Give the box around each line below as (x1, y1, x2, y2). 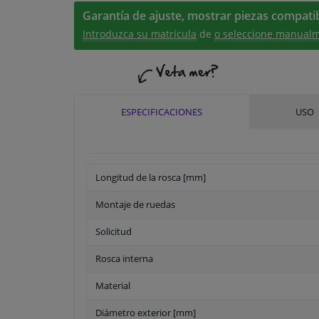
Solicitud (95, 225, 132, 239)
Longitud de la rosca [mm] (95, 171, 206, 184)
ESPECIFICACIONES (120, 105, 202, 119)
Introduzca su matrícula (83, 27, 197, 41)
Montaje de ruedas (95, 198, 175, 211)
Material (95, 279, 130, 293)
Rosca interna (95, 252, 153, 266)
